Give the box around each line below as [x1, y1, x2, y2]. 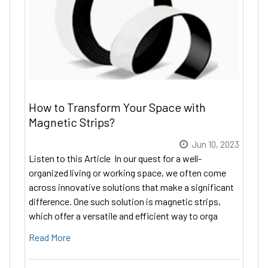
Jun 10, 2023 [191, 138, 239, 150]
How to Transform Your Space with [29, 99, 206, 114]
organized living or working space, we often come [29, 166, 226, 178]
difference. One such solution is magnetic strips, [29, 195, 221, 207]
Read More [29, 231, 71, 243]
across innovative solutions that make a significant [29, 181, 234, 193]
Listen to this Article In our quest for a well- [29, 152, 202, 164]
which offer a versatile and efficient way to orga [29, 209, 218, 221]
